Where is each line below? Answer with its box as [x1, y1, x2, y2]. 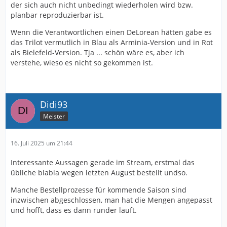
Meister [43, 112, 65, 121]
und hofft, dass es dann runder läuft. [11, 205, 137, 215]
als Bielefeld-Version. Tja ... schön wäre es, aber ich [11, 48, 184, 58]
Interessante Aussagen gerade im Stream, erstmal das [11, 158, 195, 168]
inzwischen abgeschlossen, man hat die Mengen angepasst [11, 195, 212, 205]
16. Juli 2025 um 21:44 [11, 139, 72, 148]
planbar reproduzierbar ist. [11, 10, 104, 20]
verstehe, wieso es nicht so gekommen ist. [11, 58, 153, 68]
